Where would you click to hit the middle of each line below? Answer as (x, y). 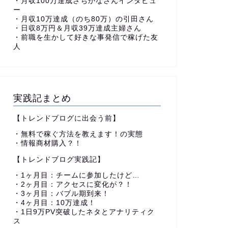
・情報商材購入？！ (47, 144)
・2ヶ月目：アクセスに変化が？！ (73, 185)
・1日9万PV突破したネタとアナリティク (84, 212)
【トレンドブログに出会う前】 (66, 118)
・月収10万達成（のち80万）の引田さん (83, 19)
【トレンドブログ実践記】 (59, 159)
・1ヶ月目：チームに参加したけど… (76, 176)
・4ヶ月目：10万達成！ (54, 203)
